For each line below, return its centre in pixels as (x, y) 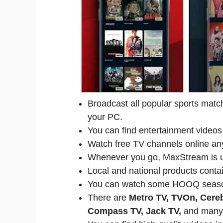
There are (108, 198)
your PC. (105, 117)
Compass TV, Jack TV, (136, 211)
